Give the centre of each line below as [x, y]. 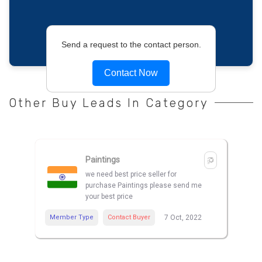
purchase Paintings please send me [144, 186]
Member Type [72, 218]
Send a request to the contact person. [131, 44]
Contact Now [131, 73]
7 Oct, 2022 [183, 218]
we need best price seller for [131, 175]
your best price [109, 197]
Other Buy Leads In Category [109, 103]
